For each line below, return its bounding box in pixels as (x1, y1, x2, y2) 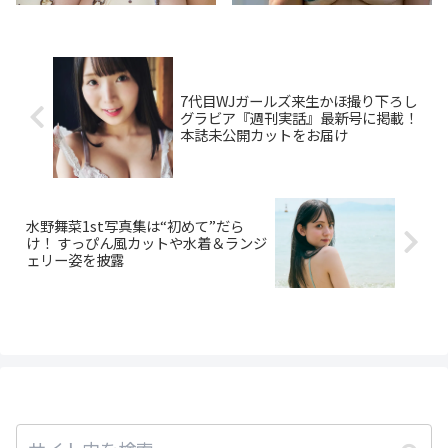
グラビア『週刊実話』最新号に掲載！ (179, 107, 418, 129)
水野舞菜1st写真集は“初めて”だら (26, 215, 244, 237)
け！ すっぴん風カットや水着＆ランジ (26, 232, 267, 254)
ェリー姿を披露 (26, 249, 124, 271)
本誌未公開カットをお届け (179, 124, 348, 146)
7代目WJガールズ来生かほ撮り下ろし (179, 90, 417, 112)
